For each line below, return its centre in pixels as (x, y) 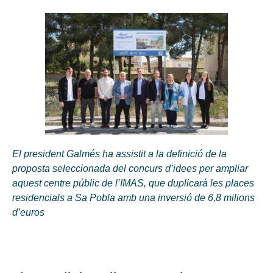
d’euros (28, 212)
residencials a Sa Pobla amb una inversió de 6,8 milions (133, 197)
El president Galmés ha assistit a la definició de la (119, 154)
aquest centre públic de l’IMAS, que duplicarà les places (133, 183)
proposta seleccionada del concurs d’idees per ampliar (130, 168)
